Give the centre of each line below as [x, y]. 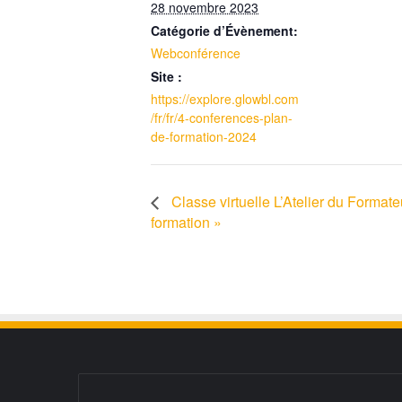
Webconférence [196, 53]
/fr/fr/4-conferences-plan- [222, 118]
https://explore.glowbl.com [225, 99]
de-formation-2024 [204, 137]
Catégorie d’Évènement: [224, 31]
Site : [166, 77]
